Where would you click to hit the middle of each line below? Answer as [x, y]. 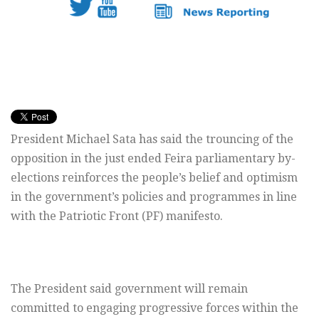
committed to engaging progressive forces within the [155, 308]
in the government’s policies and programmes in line [154, 197]
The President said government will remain [129, 289]
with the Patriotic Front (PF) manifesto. [117, 216]
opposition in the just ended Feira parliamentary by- [153, 159]
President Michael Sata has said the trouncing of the [152, 140]
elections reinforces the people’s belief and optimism [154, 178]
